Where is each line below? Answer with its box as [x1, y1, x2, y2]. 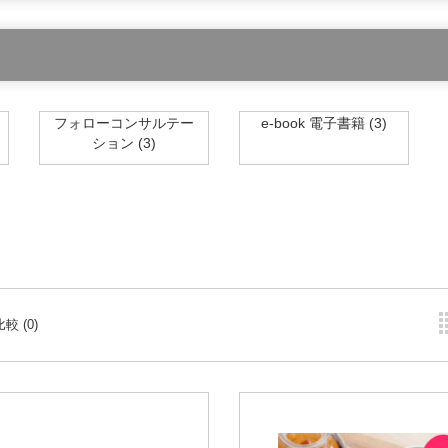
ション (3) [92, 135, 156, 151]
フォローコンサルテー [54, 115, 194, 131]
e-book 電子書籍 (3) [261, 115, 387, 131]
